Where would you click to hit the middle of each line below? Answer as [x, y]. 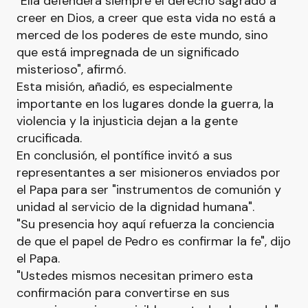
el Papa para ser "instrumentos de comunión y [149, 190]
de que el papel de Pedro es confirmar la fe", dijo [154, 241]
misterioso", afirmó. [71, 69]
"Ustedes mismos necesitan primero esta [135, 276]
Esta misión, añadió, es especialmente [124, 87]
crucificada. [49, 138]
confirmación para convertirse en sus [123, 293]
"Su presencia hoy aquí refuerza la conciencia [145, 224]
